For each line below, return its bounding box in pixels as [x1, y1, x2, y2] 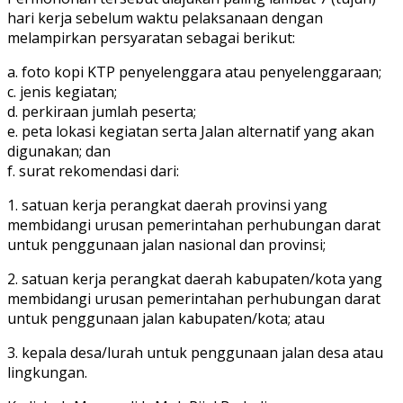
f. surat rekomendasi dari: [7, 160, 179, 181]
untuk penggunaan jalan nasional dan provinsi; [7, 234, 326, 255]
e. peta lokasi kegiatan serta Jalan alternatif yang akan [7, 121, 374, 141]
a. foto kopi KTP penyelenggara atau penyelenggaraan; [7, 61, 381, 82]
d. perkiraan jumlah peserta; [7, 101, 196, 121]
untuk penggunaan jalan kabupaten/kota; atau [7, 308, 325, 328]
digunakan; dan [7, 140, 111, 161]
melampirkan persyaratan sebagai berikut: [7, 27, 295, 48]
